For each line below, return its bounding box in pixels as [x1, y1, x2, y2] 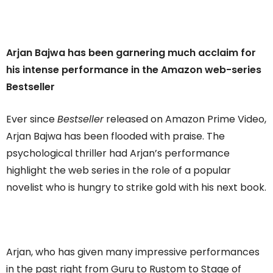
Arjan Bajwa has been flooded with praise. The [6, 129, 225, 143]
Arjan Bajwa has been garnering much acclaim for [6, 45, 256, 60]
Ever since [6, 112, 57, 126]
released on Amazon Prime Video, [104, 112, 266, 126]
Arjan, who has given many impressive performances [6, 244, 260, 259]
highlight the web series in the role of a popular [6, 163, 231, 177]
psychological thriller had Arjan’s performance [6, 146, 230, 160]
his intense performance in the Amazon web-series [6, 62, 261, 77]
